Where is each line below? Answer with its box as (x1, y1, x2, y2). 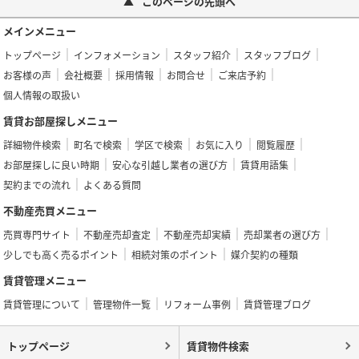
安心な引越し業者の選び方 (112, 158, 228, 172)
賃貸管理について (3, 297, 81, 312)
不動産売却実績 (163, 228, 232, 242)
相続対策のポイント (131, 248, 219, 262)
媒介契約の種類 (231, 248, 299, 262)
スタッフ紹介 (173, 48, 232, 63)
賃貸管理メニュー (3, 272, 87, 288)
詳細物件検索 (3, 138, 62, 152)
